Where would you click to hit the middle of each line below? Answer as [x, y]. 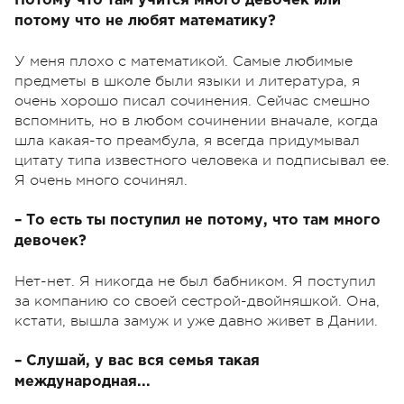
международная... [83, 382]
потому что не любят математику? [145, 22]
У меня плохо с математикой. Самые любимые [184, 62]
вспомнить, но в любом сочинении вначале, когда [196, 121]
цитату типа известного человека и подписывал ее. [202, 161]
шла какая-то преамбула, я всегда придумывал [187, 141]
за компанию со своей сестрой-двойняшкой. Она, [197, 302]
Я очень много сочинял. [101, 181]
